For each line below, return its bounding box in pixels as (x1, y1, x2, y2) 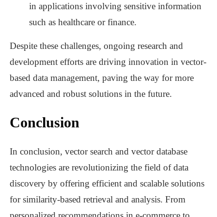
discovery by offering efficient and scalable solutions (10, 178, 204, 189)
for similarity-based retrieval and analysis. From (10, 194, 186, 205)
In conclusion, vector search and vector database (10, 146, 187, 157)
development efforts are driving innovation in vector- (10, 57, 206, 67)
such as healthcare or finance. (29, 17, 137, 28)
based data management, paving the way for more (10, 73, 194, 83)
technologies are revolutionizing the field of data (10, 162, 188, 173)
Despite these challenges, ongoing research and (10, 41, 183, 51)
